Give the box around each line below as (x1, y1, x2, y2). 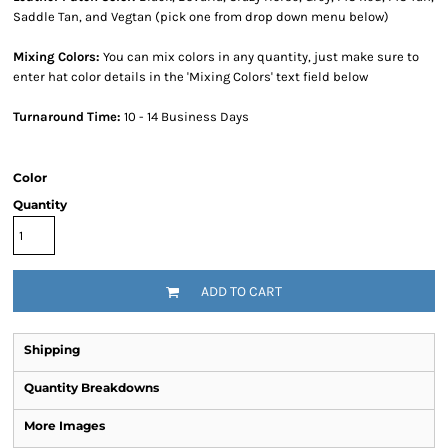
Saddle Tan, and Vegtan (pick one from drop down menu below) (13, 9, 389, 24)
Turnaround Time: (13, 109, 121, 124)
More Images (24, 418, 105, 433)
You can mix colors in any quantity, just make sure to (100, 49, 419, 64)
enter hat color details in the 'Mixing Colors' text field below (13, 69, 368, 84)
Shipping (24, 342, 80, 357)
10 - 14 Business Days (121, 109, 249, 124)
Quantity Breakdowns (24, 380, 159, 395)
